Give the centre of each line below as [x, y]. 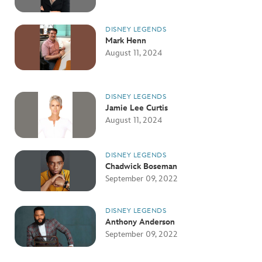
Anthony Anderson [140, 222]
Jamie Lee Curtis [137, 108]
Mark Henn [126, 40]
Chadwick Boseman [142, 166]
